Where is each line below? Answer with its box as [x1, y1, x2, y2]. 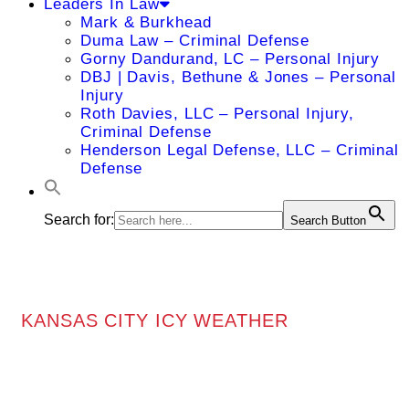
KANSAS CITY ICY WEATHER [21, 309, 288, 330]
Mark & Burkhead [80, 14, 212, 31]
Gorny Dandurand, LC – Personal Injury [80, 50, 381, 68]
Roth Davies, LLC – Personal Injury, [80, 105, 354, 122]
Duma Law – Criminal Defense [80, 32, 310, 49]
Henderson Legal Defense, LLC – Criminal [80, 142, 400, 159]
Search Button [290, 214, 366, 227]
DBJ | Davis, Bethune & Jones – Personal [80, 68, 397, 86]
